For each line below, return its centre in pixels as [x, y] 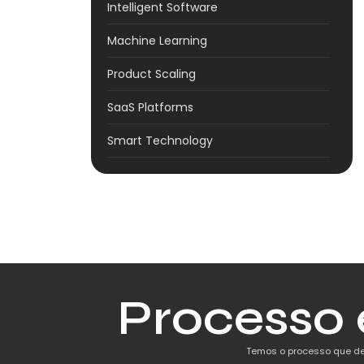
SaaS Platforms [150, 108]
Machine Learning [157, 41]
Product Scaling [152, 74]
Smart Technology [160, 141]
